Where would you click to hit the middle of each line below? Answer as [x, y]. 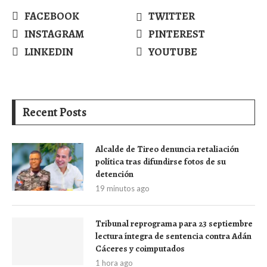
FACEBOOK [52, 16]
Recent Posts [55, 112]
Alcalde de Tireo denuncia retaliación [167, 149]
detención [114, 174]
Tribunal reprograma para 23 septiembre [174, 223]
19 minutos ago [122, 188]
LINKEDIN [49, 52]
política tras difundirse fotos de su [161, 162]
